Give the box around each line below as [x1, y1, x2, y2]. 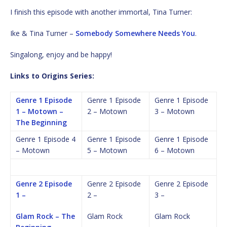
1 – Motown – [16, 106, 63, 116]
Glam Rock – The [16, 211, 75, 221]
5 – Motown [87, 145, 127, 155]
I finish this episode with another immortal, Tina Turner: [10, 7, 192, 17]
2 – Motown [87, 106, 127, 116]
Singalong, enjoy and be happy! [10, 49, 112, 59]
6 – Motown [155, 145, 195, 155]
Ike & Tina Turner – [10, 28, 75, 38]
